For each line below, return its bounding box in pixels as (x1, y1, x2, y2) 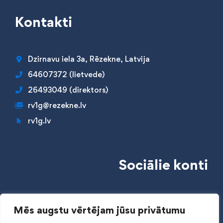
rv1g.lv (28, 116, 51, 125)
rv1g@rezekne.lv (28, 101, 86, 110)
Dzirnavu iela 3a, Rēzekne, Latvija (28, 54, 150, 64)
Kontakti (15, 13, 72, 30)
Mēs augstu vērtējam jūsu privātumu (13, 204, 185, 216)
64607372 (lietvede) (28, 70, 105, 79)
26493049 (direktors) (28, 85, 108, 95)
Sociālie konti (119, 156, 208, 173)
